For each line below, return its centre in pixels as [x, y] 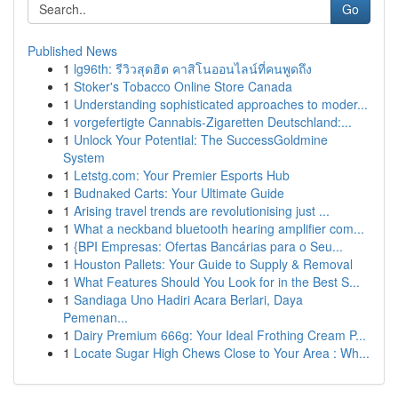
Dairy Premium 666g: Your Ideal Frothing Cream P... [220, 335]
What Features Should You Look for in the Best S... [217, 282]
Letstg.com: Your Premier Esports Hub [182, 175]
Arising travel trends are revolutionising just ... [202, 211]
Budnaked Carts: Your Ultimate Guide [179, 193]
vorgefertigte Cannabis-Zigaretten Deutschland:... [213, 122]
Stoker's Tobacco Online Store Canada [183, 86]
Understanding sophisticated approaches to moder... [221, 104]
